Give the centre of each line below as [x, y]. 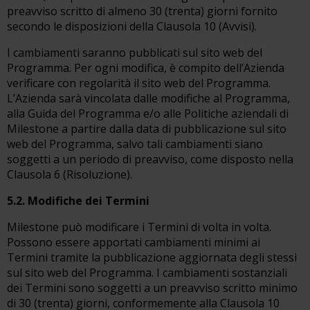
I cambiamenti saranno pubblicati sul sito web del [135, 53]
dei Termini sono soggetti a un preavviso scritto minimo [152, 288]
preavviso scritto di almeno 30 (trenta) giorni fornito [142, 11]
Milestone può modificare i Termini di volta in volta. [139, 227]
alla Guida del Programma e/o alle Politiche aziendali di [148, 113]
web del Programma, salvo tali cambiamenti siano [135, 144]
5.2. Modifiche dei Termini [78, 201]
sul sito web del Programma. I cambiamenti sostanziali [147, 273]
